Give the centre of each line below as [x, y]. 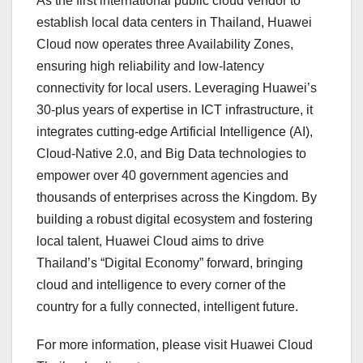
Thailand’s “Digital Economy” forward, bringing [170, 263]
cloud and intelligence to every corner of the [161, 285]
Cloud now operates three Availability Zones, [165, 45]
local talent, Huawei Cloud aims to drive [150, 241]
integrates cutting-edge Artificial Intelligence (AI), [175, 132]
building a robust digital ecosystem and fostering [175, 220]
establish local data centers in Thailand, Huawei [174, 23]
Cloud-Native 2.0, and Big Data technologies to [171, 154]
